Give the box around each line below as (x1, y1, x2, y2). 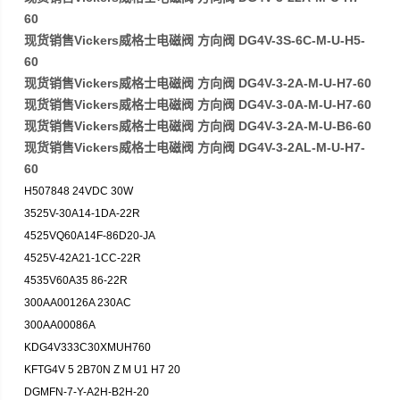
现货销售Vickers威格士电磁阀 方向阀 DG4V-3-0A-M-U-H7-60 (24, 97, 372, 112)
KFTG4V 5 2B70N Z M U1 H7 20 (24, 363, 181, 376)
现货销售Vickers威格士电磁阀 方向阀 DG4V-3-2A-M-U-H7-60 (24, 76, 372, 90)
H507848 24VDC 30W (24, 185, 137, 197)
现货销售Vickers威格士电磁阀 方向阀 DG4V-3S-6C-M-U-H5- (24, 33, 366, 47)
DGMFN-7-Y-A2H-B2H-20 (24, 386, 153, 398)
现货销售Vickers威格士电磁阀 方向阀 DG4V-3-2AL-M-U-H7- (24, 140, 366, 154)
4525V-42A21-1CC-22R (24, 252, 142, 264)
